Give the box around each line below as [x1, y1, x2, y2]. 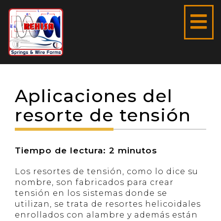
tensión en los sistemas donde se [15, 188, 167, 198]
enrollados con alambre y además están [15, 210, 198, 220]
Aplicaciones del [15, 85, 173, 107]
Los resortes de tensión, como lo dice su [15, 167, 198, 176]
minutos [118, 146, 157, 155]
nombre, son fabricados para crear [15, 178, 174, 187]
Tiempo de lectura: [15, 146, 109, 155]
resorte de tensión [15, 104, 191, 126]
